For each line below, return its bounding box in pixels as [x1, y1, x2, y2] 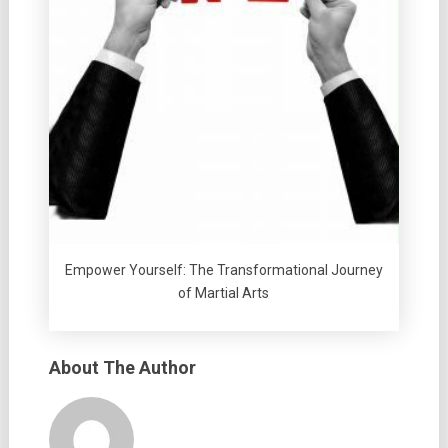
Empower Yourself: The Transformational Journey [64, 262, 383, 279]
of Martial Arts [178, 285, 270, 302]
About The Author [48, 357, 196, 379]
